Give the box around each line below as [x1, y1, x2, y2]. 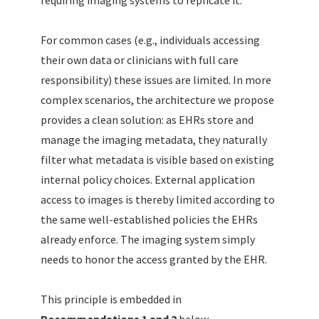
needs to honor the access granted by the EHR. [41, 251, 268, 266]
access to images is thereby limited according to [41, 192, 276, 206]
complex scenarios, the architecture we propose [41, 92, 275, 107]
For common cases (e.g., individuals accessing [41, 32, 261, 47]
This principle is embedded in [41, 291, 182, 306]
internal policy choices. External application [41, 172, 256, 187]
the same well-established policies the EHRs [41, 211, 258, 226]
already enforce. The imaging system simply [41, 231, 256, 246]
